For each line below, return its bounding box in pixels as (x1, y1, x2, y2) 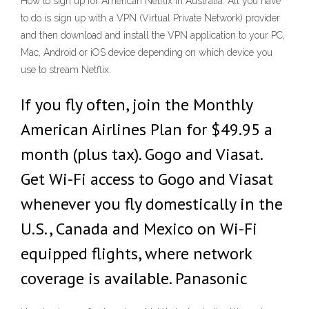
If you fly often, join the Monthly (21, 94, 252, 115)
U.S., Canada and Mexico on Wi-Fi (21, 218, 257, 239)
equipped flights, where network (21, 243, 252, 264)
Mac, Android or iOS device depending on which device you (21, 47, 272, 58)
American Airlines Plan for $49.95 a (21, 119, 272, 140)
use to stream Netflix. (21, 64, 111, 75)
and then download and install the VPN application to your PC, (21, 30, 285, 41)
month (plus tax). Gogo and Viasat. (21, 143, 262, 165)
